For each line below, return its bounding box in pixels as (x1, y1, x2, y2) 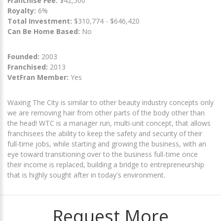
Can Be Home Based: (7, 26, 80, 36)
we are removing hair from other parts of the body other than (7, 108, 205, 117)
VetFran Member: (7, 72, 69, 82)
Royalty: (7, 5, 36, 15)
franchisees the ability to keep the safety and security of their (7, 128, 202, 138)
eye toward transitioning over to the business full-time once (7, 149, 198, 159)
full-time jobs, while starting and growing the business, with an (7, 139, 206, 148)
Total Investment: (7, 16, 74, 26)
